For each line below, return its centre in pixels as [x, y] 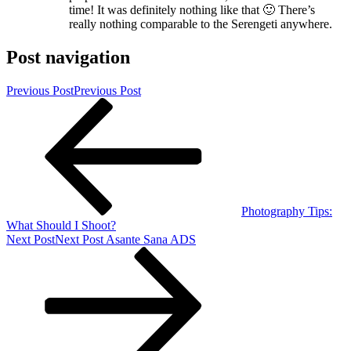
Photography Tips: [287, 211]
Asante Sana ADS [151, 239]
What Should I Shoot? [61, 225]
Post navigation [68, 57]
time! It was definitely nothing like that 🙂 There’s [192, 9]
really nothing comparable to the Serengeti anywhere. [201, 24]
